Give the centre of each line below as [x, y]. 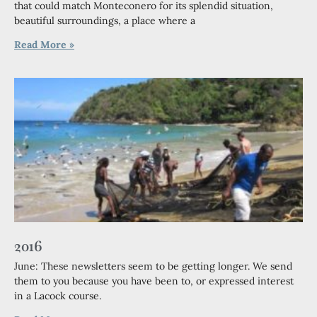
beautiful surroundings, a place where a [105, 21]
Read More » [44, 45]
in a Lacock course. [58, 296]
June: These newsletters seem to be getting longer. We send [153, 266]
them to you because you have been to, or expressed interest [154, 281]
